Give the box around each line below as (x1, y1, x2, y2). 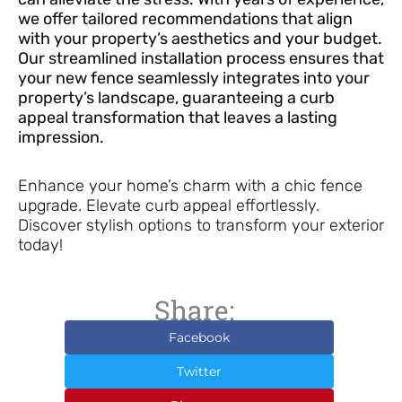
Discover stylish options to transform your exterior (18, 214, 384, 235)
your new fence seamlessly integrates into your (18, 68, 370, 89)
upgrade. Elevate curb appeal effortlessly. (18, 195, 319, 215)
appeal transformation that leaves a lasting (18, 108, 337, 128)
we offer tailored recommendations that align (18, 9, 353, 30)
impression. (18, 127, 104, 148)
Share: (154, 293, 234, 328)
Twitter (176, 363, 222, 380)
